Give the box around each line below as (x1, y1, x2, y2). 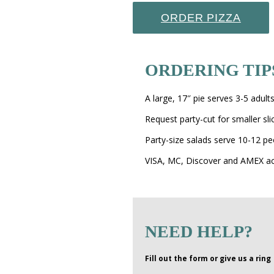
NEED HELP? (145, 221, 253, 241)
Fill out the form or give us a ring (145, 253, 271, 263)
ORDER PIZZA (161, 11, 241, 24)
